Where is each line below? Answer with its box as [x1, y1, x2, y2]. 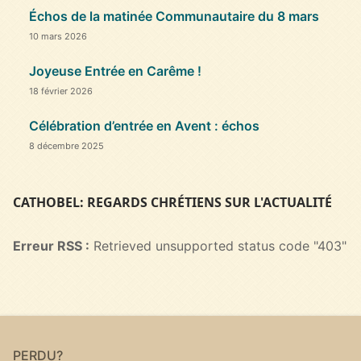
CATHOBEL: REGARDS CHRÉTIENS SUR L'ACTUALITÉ [13, 193, 332, 211]
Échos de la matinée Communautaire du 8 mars [29, 7, 319, 24]
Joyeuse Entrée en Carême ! [29, 62, 201, 79]
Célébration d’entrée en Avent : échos [29, 117, 259, 134]
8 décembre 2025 [29, 139, 104, 151]
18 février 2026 [29, 85, 93, 97]
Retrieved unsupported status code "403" [89, 237, 346, 254]
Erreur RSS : [13, 237, 89, 254]
